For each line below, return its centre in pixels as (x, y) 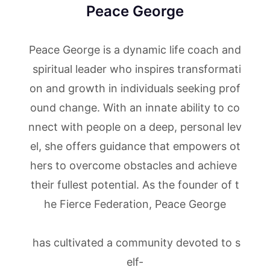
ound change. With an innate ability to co (135, 107)
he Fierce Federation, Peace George (135, 204)
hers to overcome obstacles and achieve (135, 165)
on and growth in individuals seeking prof (135, 88)
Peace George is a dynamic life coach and (135, 49)
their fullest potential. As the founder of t (135, 184)
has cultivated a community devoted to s (135, 242)
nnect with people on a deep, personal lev (135, 127)
